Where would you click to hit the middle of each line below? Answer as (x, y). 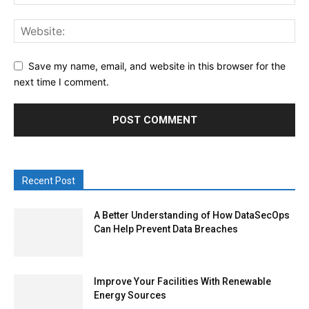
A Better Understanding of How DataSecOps (192, 215)
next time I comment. (61, 81)
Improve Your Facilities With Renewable (182, 281)
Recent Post (49, 180)
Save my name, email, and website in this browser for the (157, 66)
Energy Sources (130, 295)
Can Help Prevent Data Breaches (166, 229)
